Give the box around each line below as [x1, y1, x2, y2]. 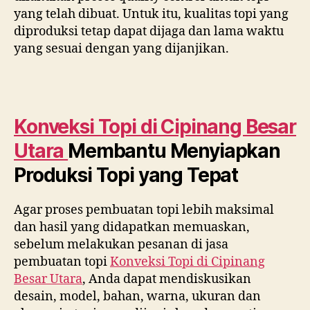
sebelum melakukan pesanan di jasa [14, 236, 228, 253]
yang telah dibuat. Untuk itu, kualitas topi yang [14, 6, 289, 22]
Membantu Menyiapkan [68, 138, 280, 163]
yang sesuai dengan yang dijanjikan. [14, 41, 229, 57]
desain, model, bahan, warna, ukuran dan [14, 288, 261, 304]
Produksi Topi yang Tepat [14, 163, 239, 187]
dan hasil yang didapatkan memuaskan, [14, 219, 250, 235]
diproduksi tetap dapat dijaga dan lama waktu [14, 24, 284, 39]
